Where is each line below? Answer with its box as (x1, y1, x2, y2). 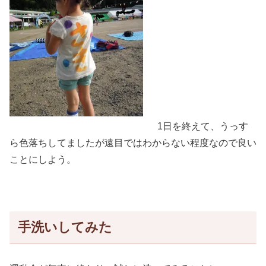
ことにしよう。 (9, 154, 76, 164)
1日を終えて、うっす (157, 121, 248, 131)
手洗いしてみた (17, 220, 112, 235)
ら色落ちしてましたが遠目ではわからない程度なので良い (9, 137, 256, 148)
